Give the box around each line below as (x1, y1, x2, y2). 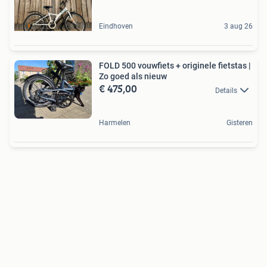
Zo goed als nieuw (99, 72, 167, 82)
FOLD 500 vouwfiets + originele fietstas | (99, 61, 251, 71)
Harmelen (99, 118, 131, 127)
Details (215, 86, 237, 95)
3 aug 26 (224, 22, 253, 31)
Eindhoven (99, 22, 133, 31)
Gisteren (226, 118, 253, 127)
